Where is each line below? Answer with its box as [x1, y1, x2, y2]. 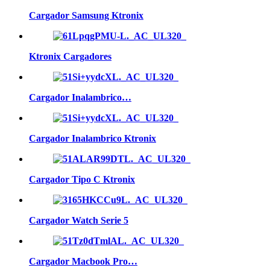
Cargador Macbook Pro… [29, 256, 137, 267]
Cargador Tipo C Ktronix [29, 174, 135, 185]
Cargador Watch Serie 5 [29, 215, 128, 226]
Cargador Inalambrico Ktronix [29, 133, 156, 144]
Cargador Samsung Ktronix [29, 10, 143, 21]
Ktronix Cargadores [29, 51, 111, 62]
